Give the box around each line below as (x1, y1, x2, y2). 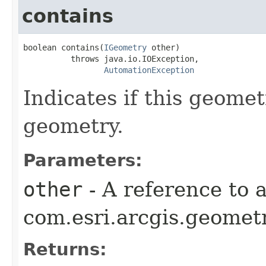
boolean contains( (23, 42, 104, 52)
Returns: (23, 239, 107, 259)
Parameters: (23, 150, 142, 170)
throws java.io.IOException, (23, 53, 199, 64)
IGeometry (104, 42, 147, 52)
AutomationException (104, 65, 194, 75)
